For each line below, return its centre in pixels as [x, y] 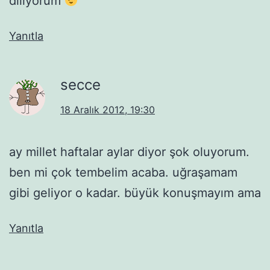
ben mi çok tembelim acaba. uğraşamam [123, 172]
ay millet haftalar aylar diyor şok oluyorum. [129, 152]
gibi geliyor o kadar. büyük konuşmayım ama [135, 193]
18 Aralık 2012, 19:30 [108, 109]
